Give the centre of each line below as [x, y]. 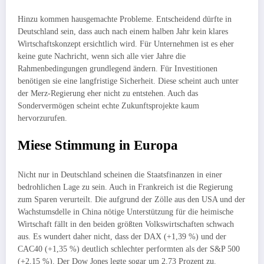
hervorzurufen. [44, 118]
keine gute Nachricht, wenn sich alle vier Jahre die [102, 56]
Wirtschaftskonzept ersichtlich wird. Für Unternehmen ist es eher [126, 44]
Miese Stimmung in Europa [98, 146]
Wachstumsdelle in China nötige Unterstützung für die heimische [126, 212]
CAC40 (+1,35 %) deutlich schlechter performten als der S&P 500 [129, 249]
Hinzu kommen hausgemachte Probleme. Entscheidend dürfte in [125, 19]
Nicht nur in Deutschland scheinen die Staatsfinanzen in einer [120, 174]
